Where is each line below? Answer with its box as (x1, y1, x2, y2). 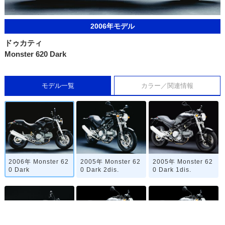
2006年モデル (90, 22, 135, 31)
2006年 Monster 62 (8, 158, 69, 165)
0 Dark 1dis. (152, 166, 191, 173)
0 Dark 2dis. (80, 166, 120, 173)
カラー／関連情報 (141, 82, 193, 90)
